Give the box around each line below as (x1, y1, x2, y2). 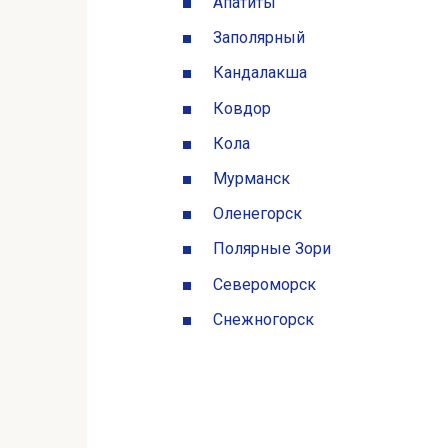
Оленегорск (213, 204, 302, 224)
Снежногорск (213, 309, 314, 329)
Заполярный (213, 28, 305, 48)
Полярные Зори (213, 239, 331, 259)
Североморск (213, 274, 316, 294)
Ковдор (213, 98, 271, 118)
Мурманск (213, 168, 290, 188)
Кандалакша (213, 63, 307, 83)
